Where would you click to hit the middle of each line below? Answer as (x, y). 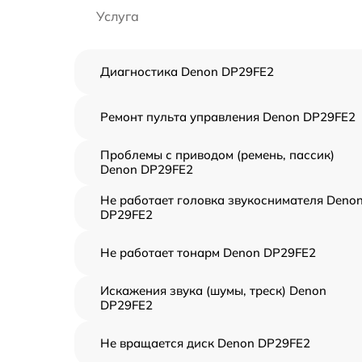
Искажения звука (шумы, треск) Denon (213, 291)
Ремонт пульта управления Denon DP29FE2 (228, 117)
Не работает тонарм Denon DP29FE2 (208, 253)
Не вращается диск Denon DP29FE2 (205, 343)
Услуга (118, 17)
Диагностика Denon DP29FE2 (187, 72)
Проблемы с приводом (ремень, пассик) (217, 155)
